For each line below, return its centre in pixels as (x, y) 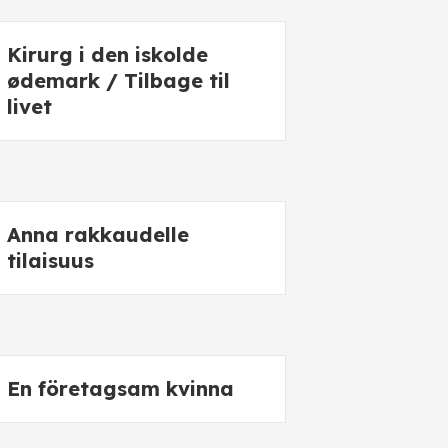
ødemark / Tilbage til (118, 80)
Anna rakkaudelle (98, 234)
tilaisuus (50, 260)
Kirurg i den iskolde (107, 54)
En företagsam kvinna (120, 388)
